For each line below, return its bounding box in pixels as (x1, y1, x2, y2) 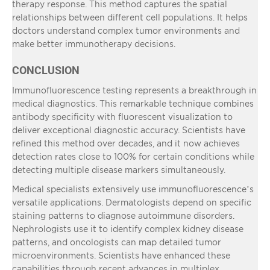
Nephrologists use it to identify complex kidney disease (12, 224, 243, 233)
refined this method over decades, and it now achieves (12, 138, 240, 148)
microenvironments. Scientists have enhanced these (12, 250, 230, 260)
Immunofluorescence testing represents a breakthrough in (12, 85, 257, 95)
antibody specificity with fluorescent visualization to (12, 111, 233, 121)
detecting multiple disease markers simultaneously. (12, 165, 225, 174)
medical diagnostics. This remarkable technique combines (12, 98, 254, 108)
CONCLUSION (12, 63, 80, 77)
